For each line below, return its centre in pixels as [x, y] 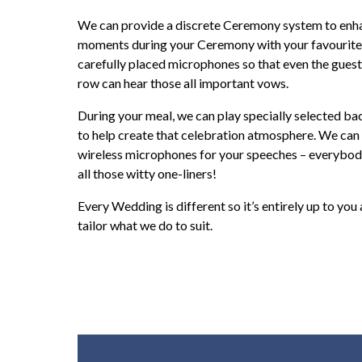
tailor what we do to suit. [145, 225]
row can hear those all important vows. [183, 82]
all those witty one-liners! [147, 173]
